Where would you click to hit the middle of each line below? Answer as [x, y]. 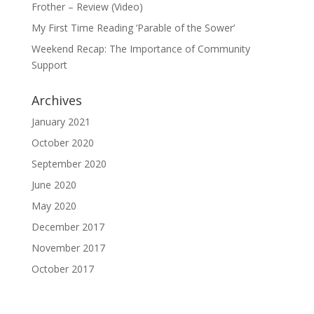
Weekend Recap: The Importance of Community [141, 49]
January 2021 [61, 122]
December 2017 [68, 227]
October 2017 [62, 269]
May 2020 [54, 206]
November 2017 [68, 248]
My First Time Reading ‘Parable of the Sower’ [133, 28]
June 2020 [54, 185]
